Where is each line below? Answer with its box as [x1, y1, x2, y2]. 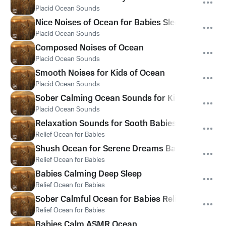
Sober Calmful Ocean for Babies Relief [35, 193, 184, 205]
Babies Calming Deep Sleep [35, 168, 142, 180]
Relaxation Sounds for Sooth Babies [35, 118, 177, 130]
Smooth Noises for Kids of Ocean [35, 67, 165, 79]
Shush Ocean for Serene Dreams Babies [35, 143, 192, 155]
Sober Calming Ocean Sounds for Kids [35, 92, 185, 104]
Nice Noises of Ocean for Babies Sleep [35, 17, 184, 29]
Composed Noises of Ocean [35, 42, 144, 54]
